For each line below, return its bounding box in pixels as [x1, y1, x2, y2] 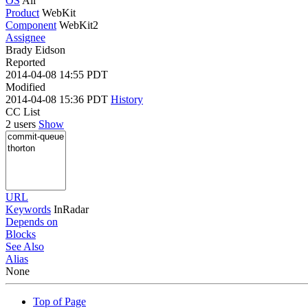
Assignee [5, 31, 45, 43]
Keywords [5, 203, 51, 215]
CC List [5, 105, 40, 118]
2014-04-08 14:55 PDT [5, 68, 108, 80]
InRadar [54, 203, 89, 215]
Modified [5, 80, 45, 93]
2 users [5, 118, 38, 130]
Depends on [5, 215, 58, 228]
